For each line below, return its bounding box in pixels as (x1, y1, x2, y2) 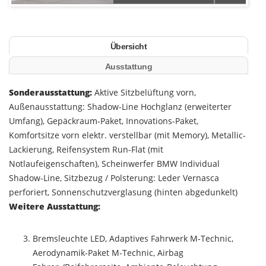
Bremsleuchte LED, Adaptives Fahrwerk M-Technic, (33, 233, 233, 244)
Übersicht (110, 42, 147, 51)
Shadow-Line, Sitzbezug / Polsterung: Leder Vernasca (9, 172, 219, 183)
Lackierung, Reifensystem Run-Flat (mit (9, 144, 163, 155)
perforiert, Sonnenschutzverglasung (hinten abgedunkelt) (9, 186, 237, 198)
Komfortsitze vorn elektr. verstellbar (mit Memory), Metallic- (9, 129, 246, 141)
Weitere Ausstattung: (9, 201, 100, 212)
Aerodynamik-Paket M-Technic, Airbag (33, 247, 183, 258)
